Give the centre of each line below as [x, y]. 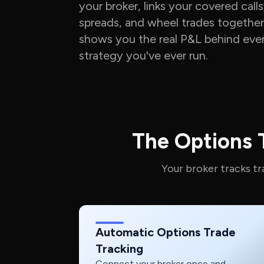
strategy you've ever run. [144, 55]
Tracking [120, 249]
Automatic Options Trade [166, 232]
